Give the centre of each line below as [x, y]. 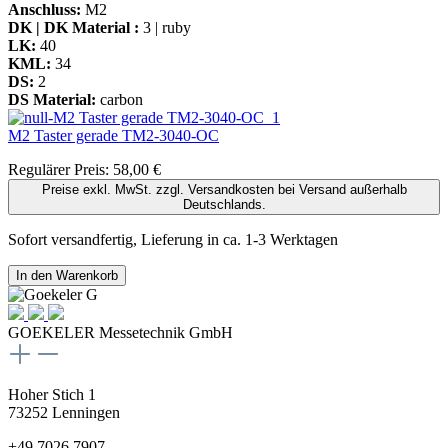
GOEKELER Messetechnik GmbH [120, 332]
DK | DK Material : [73, 27]
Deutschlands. [224, 204]
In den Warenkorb [67, 275]
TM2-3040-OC [170, 135]
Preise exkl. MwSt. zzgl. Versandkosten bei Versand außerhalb [224, 189]
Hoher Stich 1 [52, 394]
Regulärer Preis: [60, 169]
